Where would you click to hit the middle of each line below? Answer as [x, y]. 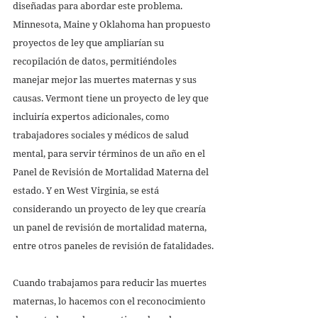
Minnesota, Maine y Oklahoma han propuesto [113, 24]
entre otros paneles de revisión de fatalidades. [113, 245]
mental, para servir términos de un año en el [110, 153]
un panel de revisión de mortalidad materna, [111, 227]
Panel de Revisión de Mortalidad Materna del [112, 171]
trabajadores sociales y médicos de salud [102, 135]
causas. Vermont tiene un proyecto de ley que [112, 98]
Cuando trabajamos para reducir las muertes [111, 282]
